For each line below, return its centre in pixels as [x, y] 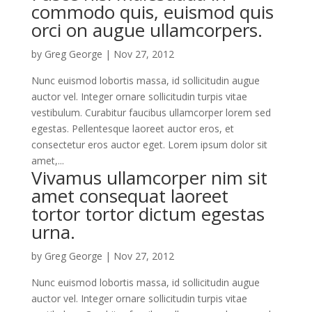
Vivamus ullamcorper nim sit [149, 178]
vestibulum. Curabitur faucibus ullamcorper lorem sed [151, 112]
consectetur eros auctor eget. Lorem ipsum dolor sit [149, 145]
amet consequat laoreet [130, 196]
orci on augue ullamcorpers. [147, 30]
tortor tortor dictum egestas [148, 214]
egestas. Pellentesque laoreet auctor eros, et [132, 128]
